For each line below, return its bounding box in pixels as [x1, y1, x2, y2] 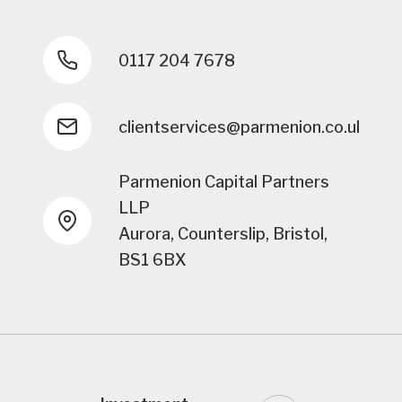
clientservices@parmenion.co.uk [118, 117, 365, 136]
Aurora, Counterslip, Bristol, [118, 224, 328, 244]
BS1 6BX [118, 250, 187, 270]
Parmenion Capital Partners [118, 172, 329, 192]
